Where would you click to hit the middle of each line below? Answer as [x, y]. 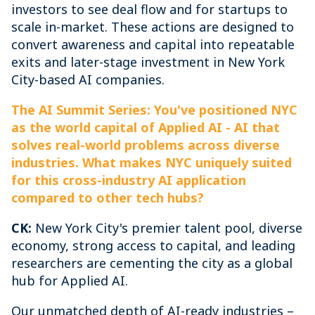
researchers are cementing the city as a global [152, 263]
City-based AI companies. [88, 79]
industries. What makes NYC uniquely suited [152, 162]
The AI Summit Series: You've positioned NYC [154, 110]
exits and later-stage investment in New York [148, 62]
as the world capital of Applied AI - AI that [146, 127]
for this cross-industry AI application [129, 180]
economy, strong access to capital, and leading [153, 245]
